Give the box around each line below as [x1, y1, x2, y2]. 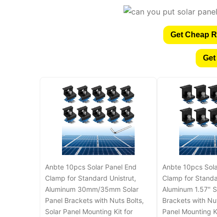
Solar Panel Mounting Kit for [45, 207, 133, 216]
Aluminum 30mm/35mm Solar [45, 185, 139, 194]
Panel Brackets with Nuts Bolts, [45, 196, 144, 205]
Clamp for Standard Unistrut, [45, 174, 136, 183]
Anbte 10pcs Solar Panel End [45, 163, 137, 171]
